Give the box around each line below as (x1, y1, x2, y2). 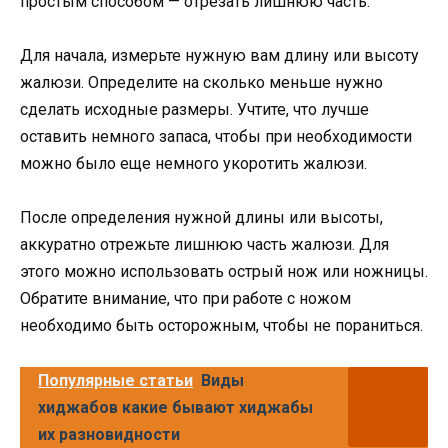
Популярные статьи (38, 370, 193, 390)
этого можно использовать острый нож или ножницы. (20, 262, 428, 282)
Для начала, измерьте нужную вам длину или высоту (20, 46, 419, 66)
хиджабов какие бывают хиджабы (38, 397, 313, 417)
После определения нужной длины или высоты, (20, 208, 383, 228)
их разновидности (38, 424, 180, 444)
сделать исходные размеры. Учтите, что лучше (20, 100, 369, 120)
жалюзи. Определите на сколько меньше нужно (20, 73, 383, 93)
